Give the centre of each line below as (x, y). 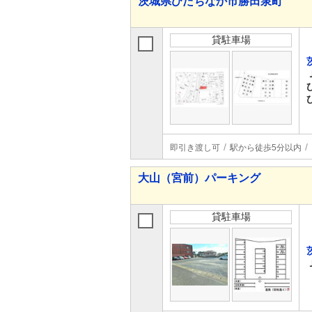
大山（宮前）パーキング (199, 178)
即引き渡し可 (195, 148)
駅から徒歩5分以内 (266, 148)
